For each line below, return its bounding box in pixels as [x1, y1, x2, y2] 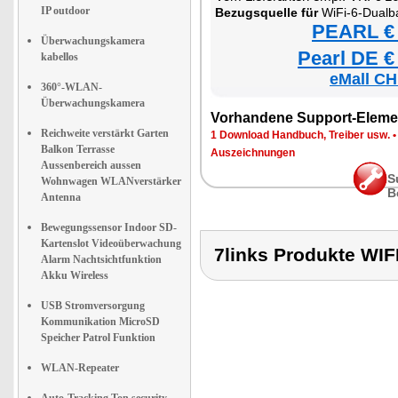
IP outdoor [41, 4, 90, 17]
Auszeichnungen [211, 147, 295, 159]
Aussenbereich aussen [41, 159, 141, 171]
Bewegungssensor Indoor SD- [41, 221, 177, 234]
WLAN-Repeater [41, 362, 119, 374]
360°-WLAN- [41, 81, 102, 93]
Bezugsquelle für [215, 5, 318, 20]
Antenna [41, 191, 81, 203]
